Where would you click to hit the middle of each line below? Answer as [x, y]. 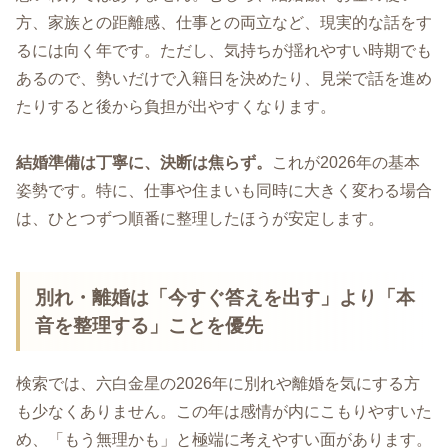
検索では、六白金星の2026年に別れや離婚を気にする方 [218, 383]
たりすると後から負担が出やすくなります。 [176, 106]
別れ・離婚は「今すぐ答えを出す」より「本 [225, 297]
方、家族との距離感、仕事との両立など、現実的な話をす [224, 22]
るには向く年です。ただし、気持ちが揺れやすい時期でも [224, 50]
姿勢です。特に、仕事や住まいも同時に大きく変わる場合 [224, 191]
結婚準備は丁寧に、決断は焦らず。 [144, 163]
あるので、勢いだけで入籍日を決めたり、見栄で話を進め [224, 78]
